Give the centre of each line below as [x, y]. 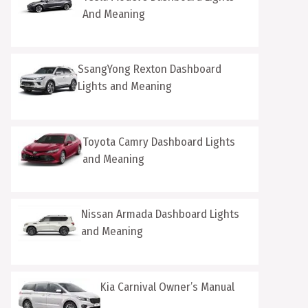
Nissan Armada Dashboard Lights [160, 214]
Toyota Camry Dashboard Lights [158, 142]
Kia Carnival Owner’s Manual [167, 287]
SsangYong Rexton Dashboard [149, 69]
